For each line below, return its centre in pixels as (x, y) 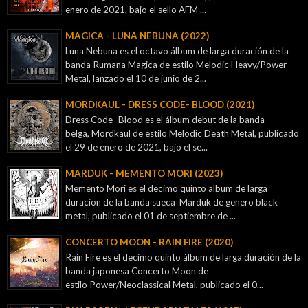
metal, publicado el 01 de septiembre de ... (151, 216)
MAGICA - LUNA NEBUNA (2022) (137, 35)
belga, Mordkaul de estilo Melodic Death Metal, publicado (182, 134)
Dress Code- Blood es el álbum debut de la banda (165, 120)
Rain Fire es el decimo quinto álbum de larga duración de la (183, 257)
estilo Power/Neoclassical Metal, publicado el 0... (164, 285)
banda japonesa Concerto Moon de (137, 271)
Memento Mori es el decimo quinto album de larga (166, 189)
